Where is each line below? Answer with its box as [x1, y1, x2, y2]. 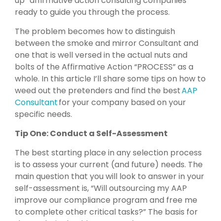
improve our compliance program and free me [15, 194, 197, 206]
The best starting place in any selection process [15, 147, 202, 158]
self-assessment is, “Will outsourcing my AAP [15, 182, 187, 194]
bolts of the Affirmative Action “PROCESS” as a [15, 61, 193, 73]
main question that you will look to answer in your [15, 170, 204, 182]
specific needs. [15, 108, 72, 120]
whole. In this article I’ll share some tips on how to [15, 73, 206, 84]
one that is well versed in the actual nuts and [15, 49, 187, 61]
